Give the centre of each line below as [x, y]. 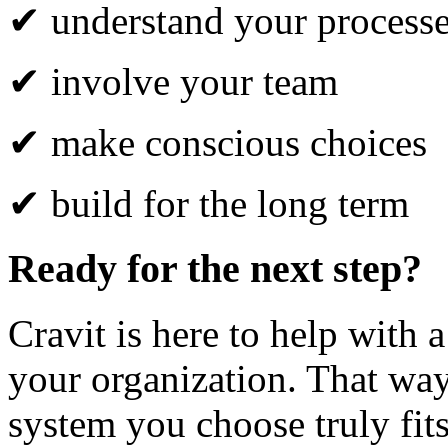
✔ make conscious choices [217, 143]
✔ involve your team [173, 82]
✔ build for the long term [208, 204]
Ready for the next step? [215, 269]
